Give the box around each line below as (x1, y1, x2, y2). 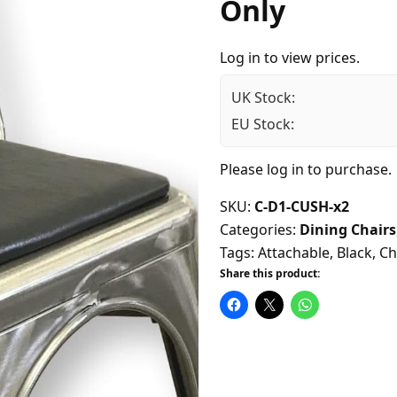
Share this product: (220, 266, 320, 282)
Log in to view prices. (220, 48, 360, 68)
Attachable (258, 243, 330, 263)
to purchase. (304, 160, 392, 180)
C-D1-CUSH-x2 (254, 197, 349, 217)
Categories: (220, 220, 300, 240)
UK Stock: (231, 88, 295, 108)
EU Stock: (231, 114, 294, 135)
